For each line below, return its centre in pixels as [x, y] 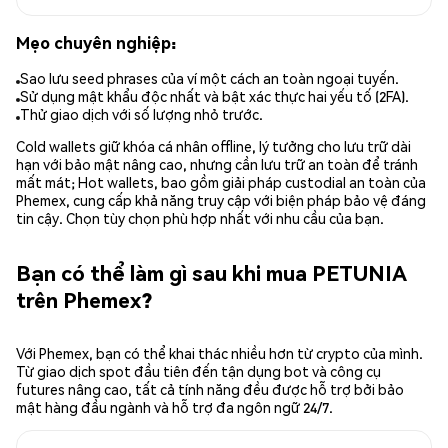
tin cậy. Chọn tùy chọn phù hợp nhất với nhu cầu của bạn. [200, 218]
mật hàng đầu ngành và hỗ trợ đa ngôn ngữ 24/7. [174, 407]
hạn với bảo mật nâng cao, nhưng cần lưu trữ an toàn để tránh [217, 164]
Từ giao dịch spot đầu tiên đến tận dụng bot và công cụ [198, 371]
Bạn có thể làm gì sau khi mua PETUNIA [211, 272]
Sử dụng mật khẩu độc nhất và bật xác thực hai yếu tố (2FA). [214, 96]
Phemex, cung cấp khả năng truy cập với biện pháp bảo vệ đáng [221, 200]
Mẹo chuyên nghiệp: [96, 42]
